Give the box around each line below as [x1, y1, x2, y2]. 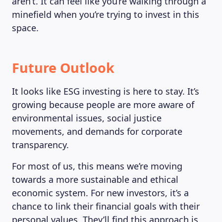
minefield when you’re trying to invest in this [12, 8, 199, 20]
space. [12, 22, 39, 34]
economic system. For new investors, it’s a [12, 187, 189, 199]
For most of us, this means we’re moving [12, 160, 182, 172]
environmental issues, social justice [12, 112, 162, 124]
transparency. [12, 139, 69, 151]
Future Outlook [12, 58, 114, 77]
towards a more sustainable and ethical [12, 173, 178, 185]
